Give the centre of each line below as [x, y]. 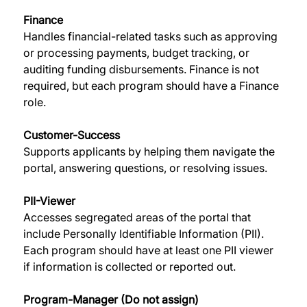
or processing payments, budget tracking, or [137, 53]
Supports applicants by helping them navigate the [150, 152]
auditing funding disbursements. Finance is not [142, 70]
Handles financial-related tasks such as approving [151, 37]
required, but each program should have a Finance [152, 86]
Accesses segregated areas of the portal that [138, 218]
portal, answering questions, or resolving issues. [146, 168]
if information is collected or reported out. [131, 267]
